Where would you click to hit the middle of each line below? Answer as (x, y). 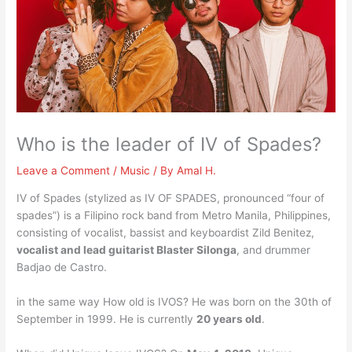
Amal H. (197, 171)
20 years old (229, 319)
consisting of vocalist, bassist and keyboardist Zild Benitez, (166, 232)
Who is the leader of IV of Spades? (169, 145)
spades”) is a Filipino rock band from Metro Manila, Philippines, (174, 215)
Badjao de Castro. (62, 267)
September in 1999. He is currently (107, 319)
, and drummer (274, 249)
